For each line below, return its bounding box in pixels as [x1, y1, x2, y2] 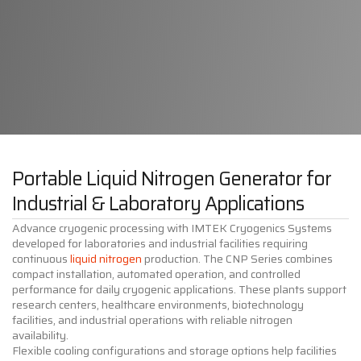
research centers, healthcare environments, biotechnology [12, 296, 304, 314]
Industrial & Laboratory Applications [12, 189, 304, 220]
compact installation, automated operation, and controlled [12, 265, 301, 284]
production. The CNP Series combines [142, 250, 333, 268]
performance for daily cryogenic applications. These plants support [12, 280, 346, 299]
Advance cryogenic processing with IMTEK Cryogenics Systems [12, 219, 332, 238]
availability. [12, 326, 68, 345]
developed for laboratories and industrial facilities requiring [12, 234, 308, 253]
